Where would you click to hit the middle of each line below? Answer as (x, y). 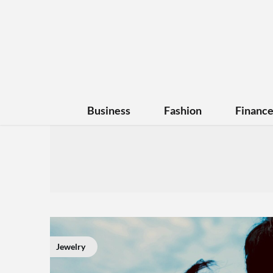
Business (108, 110)
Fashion (183, 110)
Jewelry (71, 246)
